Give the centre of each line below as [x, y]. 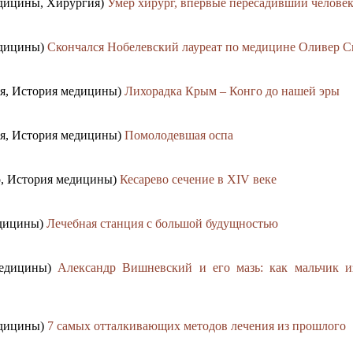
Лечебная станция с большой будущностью [162, 224]
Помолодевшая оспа [179, 136]
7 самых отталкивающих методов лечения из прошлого [197, 326]
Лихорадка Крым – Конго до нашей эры [232, 91]
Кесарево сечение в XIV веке [198, 180]
